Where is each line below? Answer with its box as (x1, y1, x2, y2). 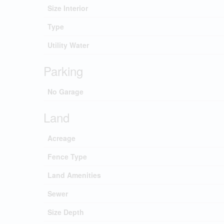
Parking (43, 61, 83, 79)
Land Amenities (47, 169, 101, 180)
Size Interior (47, 2, 88, 13)
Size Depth (47, 206, 84, 217)
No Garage (47, 86, 83, 96)
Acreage (47, 132, 75, 143)
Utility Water (47, 39, 89, 50)
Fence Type (47, 151, 87, 161)
